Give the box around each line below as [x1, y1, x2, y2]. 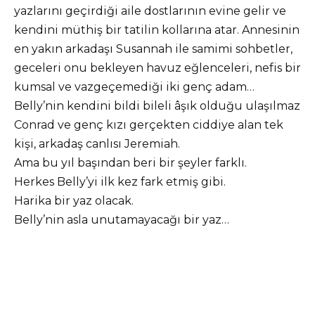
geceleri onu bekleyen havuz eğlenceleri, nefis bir [14, 60, 301, 75]
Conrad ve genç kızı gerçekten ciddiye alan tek [14, 117, 283, 131]
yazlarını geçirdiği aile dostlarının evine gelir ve [14, 4, 286, 18]
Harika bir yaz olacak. [14, 193, 134, 207]
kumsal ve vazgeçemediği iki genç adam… [14, 79, 255, 94]
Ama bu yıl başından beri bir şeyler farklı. [14, 155, 247, 169]
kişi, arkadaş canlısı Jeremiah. [14, 136, 180, 150]
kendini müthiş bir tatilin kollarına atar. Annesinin [14, 22, 300, 37]
